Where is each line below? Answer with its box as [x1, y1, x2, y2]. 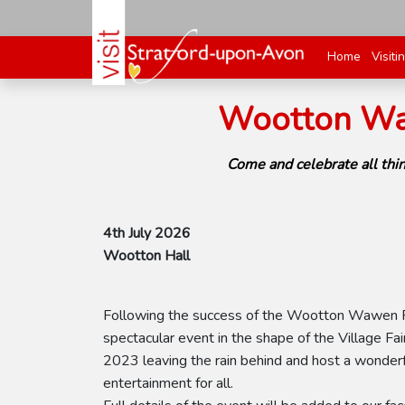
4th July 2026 [103, 223, 191, 243]
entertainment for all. [103, 373, 237, 393]
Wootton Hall [103, 246, 190, 266]
